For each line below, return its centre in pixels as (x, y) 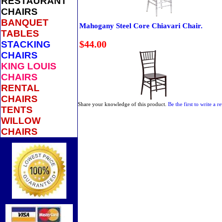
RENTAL (20, 88)
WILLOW (21, 121)
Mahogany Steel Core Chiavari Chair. (141, 26)
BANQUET (25, 23)
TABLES (20, 33)
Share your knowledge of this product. (123, 104)
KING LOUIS (29, 66)
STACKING (26, 44)
